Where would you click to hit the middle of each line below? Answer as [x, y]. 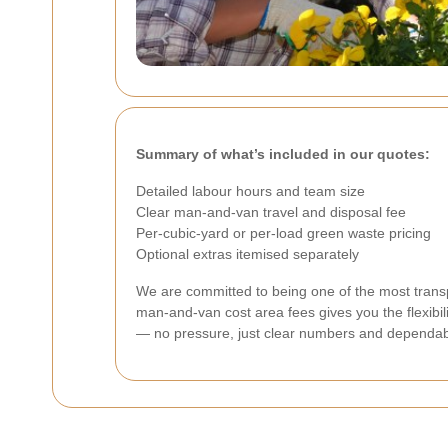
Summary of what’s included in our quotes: [283, 154]
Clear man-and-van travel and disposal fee [271, 212]
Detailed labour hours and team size [250, 191]
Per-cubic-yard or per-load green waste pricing [283, 233]
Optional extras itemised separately [247, 254]
